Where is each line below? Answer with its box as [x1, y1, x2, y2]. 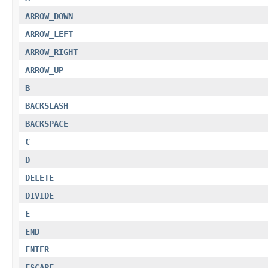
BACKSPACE [25, 118, 68, 129]
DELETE [25, 172, 54, 182]
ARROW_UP [25, 65, 63, 75]
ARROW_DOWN [25, 11, 73, 21]
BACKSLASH [25, 100, 68, 111]
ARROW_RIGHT [25, 47, 78, 57]
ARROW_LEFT [25, 29, 73, 39]
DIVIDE [25, 190, 54, 200]
